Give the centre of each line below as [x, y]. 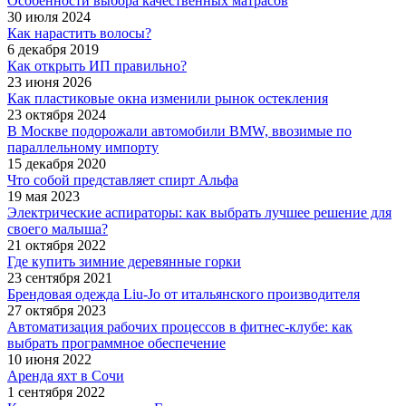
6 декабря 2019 [53, 50]
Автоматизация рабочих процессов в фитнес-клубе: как [180, 327]
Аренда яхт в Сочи [66, 376]
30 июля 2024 [49, 17]
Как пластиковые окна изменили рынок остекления [168, 99]
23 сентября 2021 [60, 278]
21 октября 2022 [57, 246]
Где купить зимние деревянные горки [124, 262]
